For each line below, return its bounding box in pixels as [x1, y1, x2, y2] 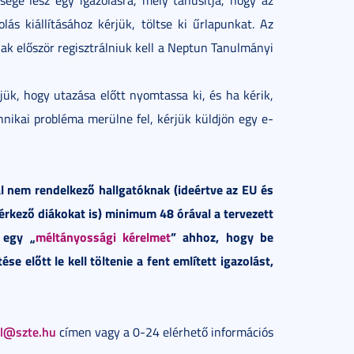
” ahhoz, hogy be [171, 227, 274, 246]
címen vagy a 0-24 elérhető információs [56, 322, 273, 341]
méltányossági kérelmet [35, 227, 171, 246]
